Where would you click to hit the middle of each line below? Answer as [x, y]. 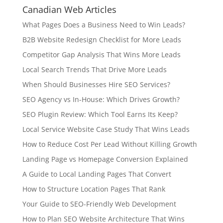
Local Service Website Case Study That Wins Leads [106, 129]
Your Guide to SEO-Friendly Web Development [99, 204]
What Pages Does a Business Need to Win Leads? [104, 25]
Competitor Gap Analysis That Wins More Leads [101, 55]
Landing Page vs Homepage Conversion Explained [105, 159]
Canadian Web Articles [69, 10]
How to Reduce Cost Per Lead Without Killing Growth [110, 144]
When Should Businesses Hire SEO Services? [96, 85]
